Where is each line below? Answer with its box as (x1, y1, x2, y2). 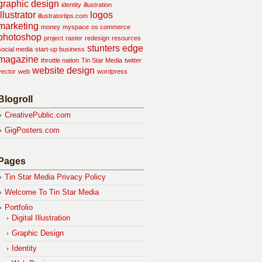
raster (65, 35, 82, 42)
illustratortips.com (38, 12, 88, 19)
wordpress (97, 68, 127, 75)
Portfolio (5, 203, 33, 212)
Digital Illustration (12, 213, 70, 222)
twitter (125, 57, 142, 64)
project (44, 35, 63, 42)
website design (32, 65, 95, 75)
